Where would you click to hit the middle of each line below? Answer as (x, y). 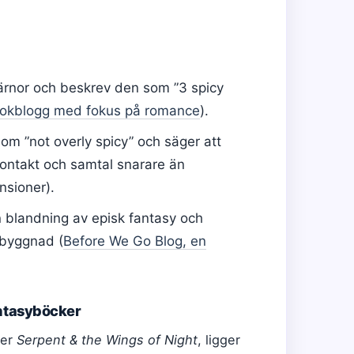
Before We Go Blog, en (135, 241)
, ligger (219, 339)
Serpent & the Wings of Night (107, 339)
